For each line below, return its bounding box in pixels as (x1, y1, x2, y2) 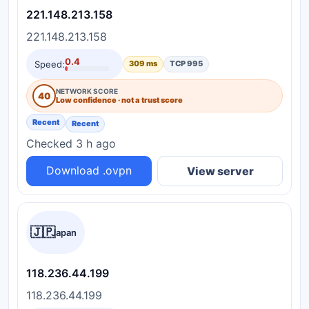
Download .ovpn (46, 163, 132, 178)
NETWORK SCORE (56, 86, 118, 95)
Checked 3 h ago (26, 136, 116, 150)
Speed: (34, 58, 65, 70)
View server (186, 163, 254, 178)
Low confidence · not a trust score (56, 94, 183, 105)
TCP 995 (170, 59, 203, 69)
